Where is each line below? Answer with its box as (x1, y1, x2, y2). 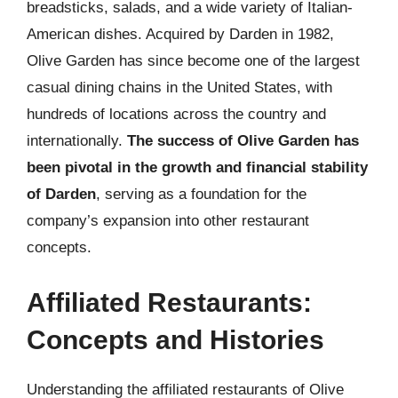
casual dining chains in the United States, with (27, 79, 332, 96)
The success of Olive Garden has (127, 132, 359, 149)
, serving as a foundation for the (96, 186, 306, 203)
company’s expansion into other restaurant (27, 212, 309, 229)
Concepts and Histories (27, 324, 324, 354)
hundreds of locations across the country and (27, 106, 326, 123)
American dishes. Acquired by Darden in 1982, (27, 26, 334, 43)
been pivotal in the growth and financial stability (27, 159, 368, 176)
